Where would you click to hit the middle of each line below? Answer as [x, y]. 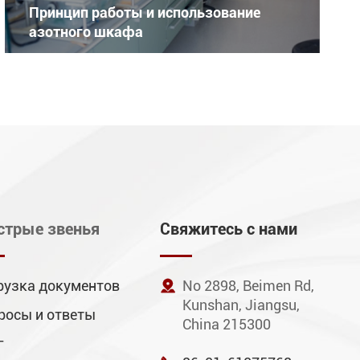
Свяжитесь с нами [228, 229]
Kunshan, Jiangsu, [241, 305]
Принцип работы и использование [145, 12]
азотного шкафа [86, 31]
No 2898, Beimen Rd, [248, 285]
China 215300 [226, 324]
